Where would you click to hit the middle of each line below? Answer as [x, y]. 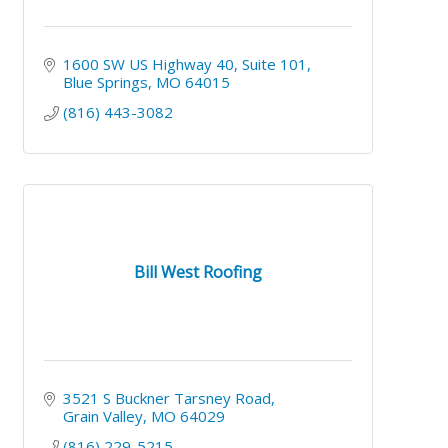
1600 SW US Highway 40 [148, 63]
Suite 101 [274, 63]
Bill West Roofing [198, 272]
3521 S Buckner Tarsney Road [166, 397]
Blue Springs [105, 81]
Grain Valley [102, 415]
